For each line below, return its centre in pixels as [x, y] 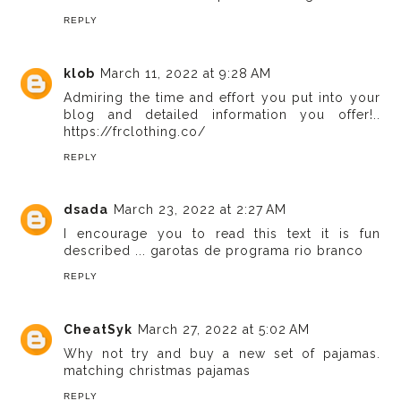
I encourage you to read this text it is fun [222, 234]
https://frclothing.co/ [135, 131]
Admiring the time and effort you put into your [222, 97]
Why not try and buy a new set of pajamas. [222, 353]
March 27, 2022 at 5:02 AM [224, 329]
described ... [107, 251]
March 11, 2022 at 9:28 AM [186, 73]
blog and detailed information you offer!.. [222, 114]
